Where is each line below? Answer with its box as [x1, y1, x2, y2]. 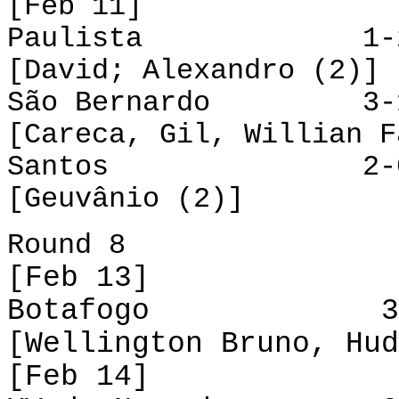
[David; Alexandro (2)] [7, 54, 379, 87]
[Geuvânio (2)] [7, 183, 244, 216]
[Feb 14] [7, 360, 150, 394]
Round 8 [7, 229, 126, 262]
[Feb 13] [7, 261, 150, 295]
